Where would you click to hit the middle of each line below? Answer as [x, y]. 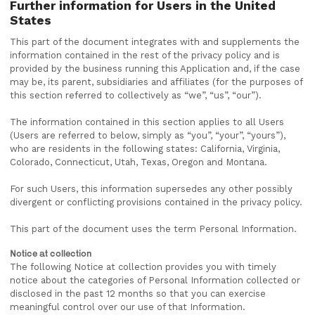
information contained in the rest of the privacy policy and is [145, 55]
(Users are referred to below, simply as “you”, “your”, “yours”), [148, 135]
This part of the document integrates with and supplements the [155, 42]
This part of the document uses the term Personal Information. [153, 229]
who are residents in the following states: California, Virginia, [145, 149]
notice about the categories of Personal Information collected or [155, 280]
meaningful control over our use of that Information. [128, 307]
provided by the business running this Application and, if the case [155, 69]
